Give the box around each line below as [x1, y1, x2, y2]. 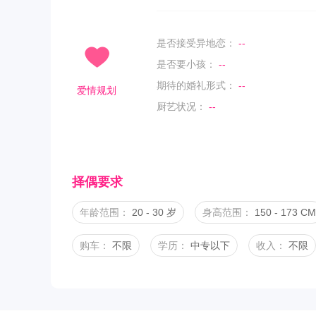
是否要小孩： [157, 59, 216, 70]
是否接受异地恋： [157, 37, 236, 49]
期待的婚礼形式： [157, 80, 236, 91]
